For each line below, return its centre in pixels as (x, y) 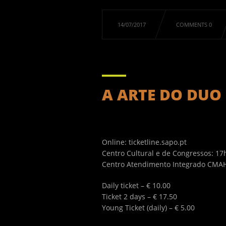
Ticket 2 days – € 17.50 (139, 196)
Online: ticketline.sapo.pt (144, 142)
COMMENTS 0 (194, 24)
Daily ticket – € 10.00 (136, 185)
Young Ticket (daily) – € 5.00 (148, 208)
